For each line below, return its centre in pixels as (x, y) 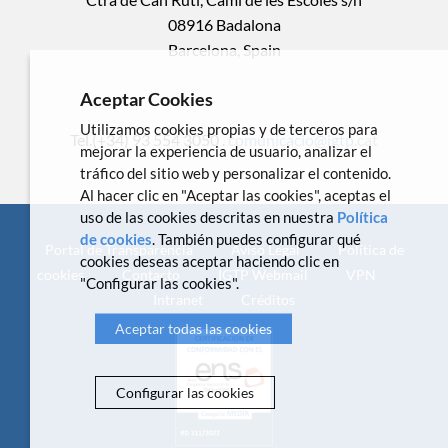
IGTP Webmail (263, 274)
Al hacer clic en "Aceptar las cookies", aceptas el (235, 195)
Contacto (151, 274)
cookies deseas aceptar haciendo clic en (209, 261)
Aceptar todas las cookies (193, 328)
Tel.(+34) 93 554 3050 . (149, 139)
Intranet (178, 299)
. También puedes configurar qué (256, 239)
